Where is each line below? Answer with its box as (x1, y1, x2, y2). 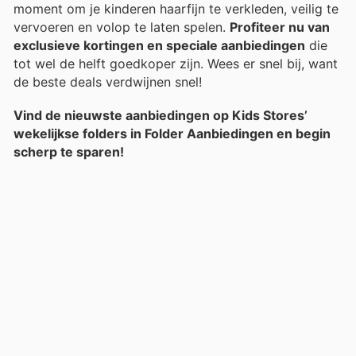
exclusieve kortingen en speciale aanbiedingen (14, 37, 305, 53)
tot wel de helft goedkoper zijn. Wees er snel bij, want (14, 55, 338, 72)
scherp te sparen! (14, 144, 124, 161)
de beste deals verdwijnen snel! (14, 73, 202, 90)
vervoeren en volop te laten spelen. (14, 18, 230, 35)
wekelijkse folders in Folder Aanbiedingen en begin (14, 126, 331, 142)
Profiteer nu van (230, 18, 330, 35)
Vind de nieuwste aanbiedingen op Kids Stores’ (14, 107, 308, 124)
